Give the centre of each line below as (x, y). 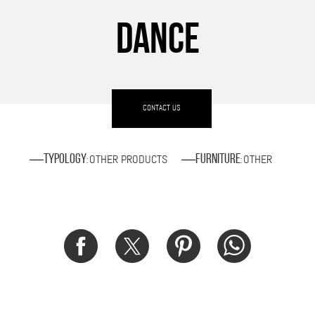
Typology (65, 159)
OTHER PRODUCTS (128, 159)
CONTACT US (162, 107)
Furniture (218, 159)
